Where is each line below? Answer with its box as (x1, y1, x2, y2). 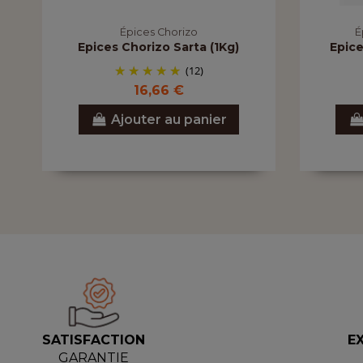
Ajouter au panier (110, 111, 227, 127)
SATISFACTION (42, 332, 145, 348)
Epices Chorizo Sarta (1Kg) (78, 40, 240, 55)
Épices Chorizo (119, 26, 198, 39)
